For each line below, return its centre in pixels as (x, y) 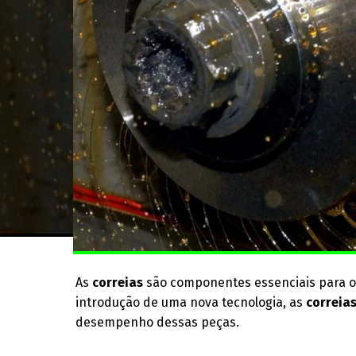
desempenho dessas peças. (158, 322)
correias (118, 282)
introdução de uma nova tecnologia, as (191, 302)
